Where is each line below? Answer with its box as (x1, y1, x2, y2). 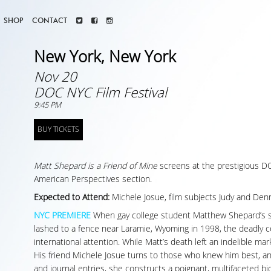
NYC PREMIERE (34, 210, 91, 221)
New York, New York (34, 48, 176, 67)
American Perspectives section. (34, 174, 152, 184)
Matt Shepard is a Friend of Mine (34, 160, 157, 171)
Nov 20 (34, 69, 77, 85)
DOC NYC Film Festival (34, 85, 167, 101)
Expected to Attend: (34, 192, 109, 203)
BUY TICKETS (38, 125, 79, 134)
